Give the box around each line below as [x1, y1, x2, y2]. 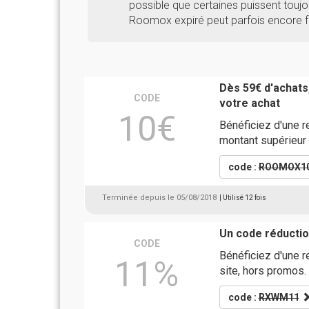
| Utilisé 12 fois [219, 194, 266, 201]
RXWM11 [258, 292, 299, 303]
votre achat [219, 97, 280, 110]
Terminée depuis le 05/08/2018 [102, 193, 217, 202]
